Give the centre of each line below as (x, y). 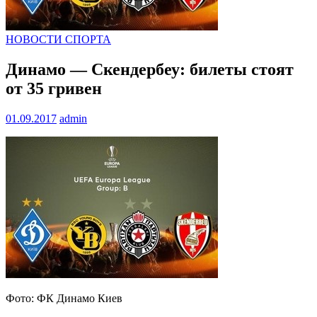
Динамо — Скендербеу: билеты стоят (150, 70)
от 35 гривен (54, 89)
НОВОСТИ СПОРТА (58, 40)
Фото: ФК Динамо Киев (64, 299)
